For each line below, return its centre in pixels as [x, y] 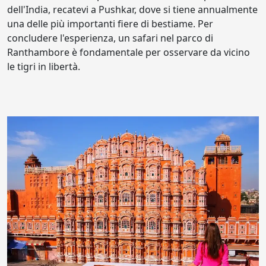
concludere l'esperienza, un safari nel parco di [110, 38]
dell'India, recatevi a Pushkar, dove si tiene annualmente [132, 9]
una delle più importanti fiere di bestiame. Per [110, 24]
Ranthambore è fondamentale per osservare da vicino [129, 52]
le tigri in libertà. [44, 66]
